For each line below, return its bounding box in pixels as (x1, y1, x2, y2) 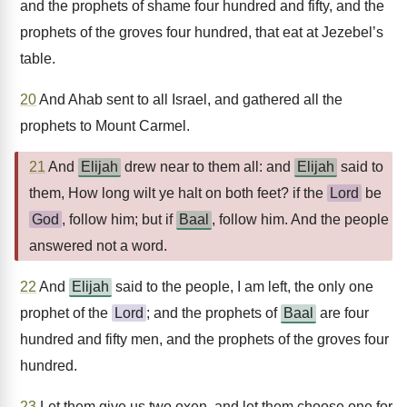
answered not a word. (29, 238, 167, 253)
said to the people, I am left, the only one (112, 279, 373, 294)
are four (316, 305, 369, 321)
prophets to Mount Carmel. (20, 118, 190, 134)
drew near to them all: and (121, 159, 294, 174)
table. (20, 51, 55, 66)
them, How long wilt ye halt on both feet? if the (29, 185, 327, 201)
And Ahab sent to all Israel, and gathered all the (36, 92, 342, 107)
